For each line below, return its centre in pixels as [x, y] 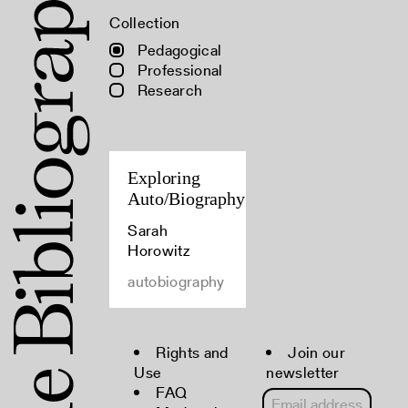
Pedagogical [178, 50]
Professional [178, 70]
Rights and [192, 352]
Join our [317, 352]
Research [168, 90]
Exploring [164, 178]
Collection [145, 23]
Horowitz [159, 250]
